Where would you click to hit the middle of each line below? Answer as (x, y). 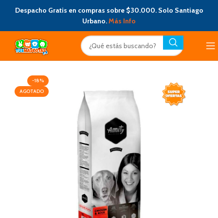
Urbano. (95, 21)
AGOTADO (32, 91)
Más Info (122, 21)
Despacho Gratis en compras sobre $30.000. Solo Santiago (109, 10)
